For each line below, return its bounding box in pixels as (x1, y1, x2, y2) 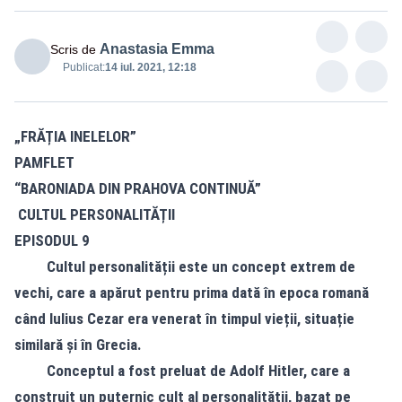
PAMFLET (14, 153, 74, 171)
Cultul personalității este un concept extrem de (14, 257, 355, 275)
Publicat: (63, 60, 105, 74)
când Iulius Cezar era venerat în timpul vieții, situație (14, 309, 354, 328)
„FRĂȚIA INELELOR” (14, 127, 136, 145)
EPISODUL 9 (14, 231, 90, 249)
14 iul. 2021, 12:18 (105, 60, 197, 74)
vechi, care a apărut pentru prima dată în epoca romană (14, 283, 369, 301)
